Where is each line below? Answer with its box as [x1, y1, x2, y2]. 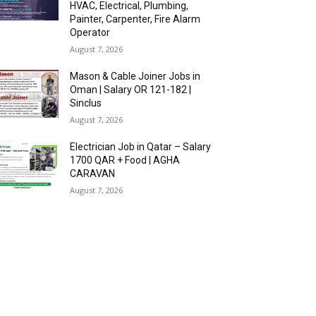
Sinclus [70, 97, 102, 109]
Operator [70, 27, 111, 38]
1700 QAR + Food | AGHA [70, 154, 181, 166]
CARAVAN [70, 168, 116, 179]
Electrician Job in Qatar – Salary [70, 141, 212, 152]
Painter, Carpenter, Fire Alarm [70, 13, 201, 25]
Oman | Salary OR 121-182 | [70, 84, 192, 95]
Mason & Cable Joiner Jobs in [70, 71, 201, 82]
